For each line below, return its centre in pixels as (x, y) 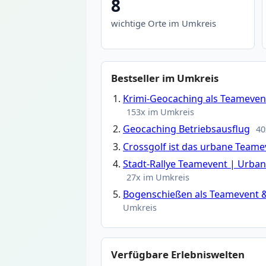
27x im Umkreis (158, 177)
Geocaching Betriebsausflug (186, 129)
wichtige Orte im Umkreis (164, 23)
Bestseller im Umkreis (165, 78)
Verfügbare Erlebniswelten (178, 255)
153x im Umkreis (161, 112)
